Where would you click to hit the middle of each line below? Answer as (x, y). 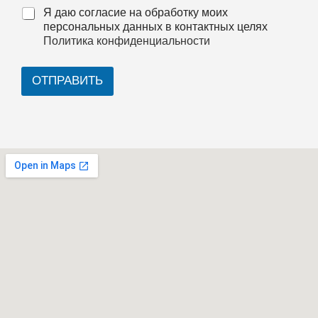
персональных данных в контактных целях (155, 27)
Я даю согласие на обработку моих (136, 13)
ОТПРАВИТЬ (67, 81)
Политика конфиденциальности (127, 42)
